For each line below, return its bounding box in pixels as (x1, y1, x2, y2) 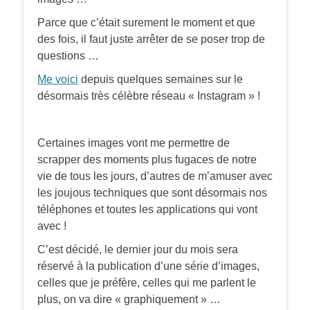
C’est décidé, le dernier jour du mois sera (37, 244, 238, 256)
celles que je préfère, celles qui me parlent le (37, 277, 256, 289)
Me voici (37, 73, 78, 86)
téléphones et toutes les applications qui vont (37, 203, 257, 216)
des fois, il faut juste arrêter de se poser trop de (37, 33, 265, 46)
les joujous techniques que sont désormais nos (37, 187, 267, 199)
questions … (37, 50, 99, 62)
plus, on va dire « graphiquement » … (37, 293, 221, 306)
